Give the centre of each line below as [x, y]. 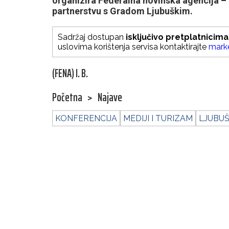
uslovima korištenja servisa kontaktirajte [133, 47]
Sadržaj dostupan [92, 37]
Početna [67, 98]
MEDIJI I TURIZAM [158, 119]
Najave [110, 98]
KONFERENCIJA [86, 119]
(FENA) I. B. [70, 74]
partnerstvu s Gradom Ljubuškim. [122, 11]
